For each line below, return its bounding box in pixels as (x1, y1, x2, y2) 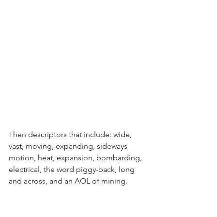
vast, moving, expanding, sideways (9, 141, 129, 151)
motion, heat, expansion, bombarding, (9, 153, 144, 163)
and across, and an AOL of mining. (9, 176, 127, 186)
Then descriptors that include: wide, (9, 130, 134, 139)
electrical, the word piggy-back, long (9, 165, 137, 174)
